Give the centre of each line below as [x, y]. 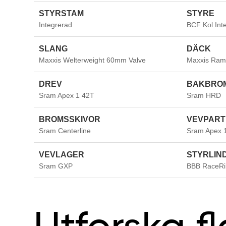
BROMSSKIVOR [70, 119]
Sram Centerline [65, 130]
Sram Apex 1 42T [67, 95]
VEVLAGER [62, 154]
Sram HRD [204, 95]
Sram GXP [56, 166]
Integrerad [56, 24]
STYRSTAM [62, 13]
